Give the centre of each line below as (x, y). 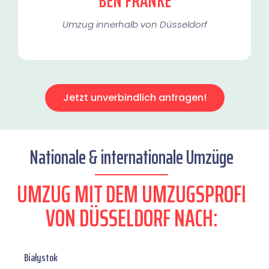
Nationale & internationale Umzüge (131, 158)
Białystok (41, 258)
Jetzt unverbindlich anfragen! (134, 98)
